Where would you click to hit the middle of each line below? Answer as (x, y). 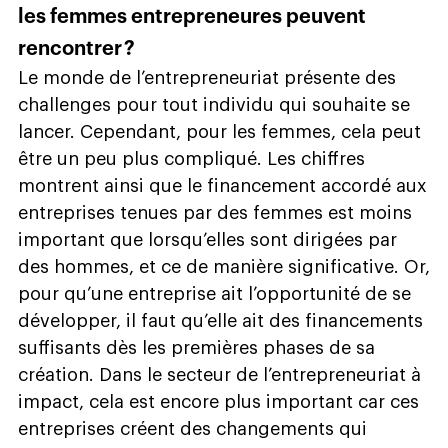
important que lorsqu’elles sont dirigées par (207, 239)
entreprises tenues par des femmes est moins (215, 212)
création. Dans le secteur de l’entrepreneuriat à (219, 374)
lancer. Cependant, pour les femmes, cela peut (219, 131)
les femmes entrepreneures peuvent (192, 16)
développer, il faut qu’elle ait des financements (220, 320)
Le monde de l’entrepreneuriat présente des (207, 77)
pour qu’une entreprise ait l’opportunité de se (214, 293)
